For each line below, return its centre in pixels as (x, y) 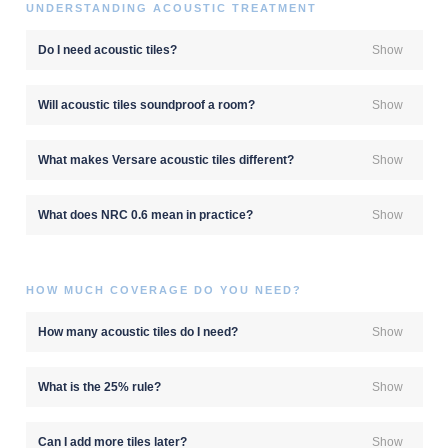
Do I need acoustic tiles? (107, 49)
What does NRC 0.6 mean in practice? (145, 214)
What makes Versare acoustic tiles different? (165, 159)
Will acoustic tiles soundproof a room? (146, 104)
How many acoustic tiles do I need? (137, 331)
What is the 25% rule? (99, 386)
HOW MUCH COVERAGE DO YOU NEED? (163, 289)
